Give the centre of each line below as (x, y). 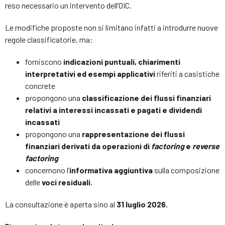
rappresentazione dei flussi (133, 134)
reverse (206, 146)
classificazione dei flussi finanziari (146, 97)
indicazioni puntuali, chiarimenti (121, 61)
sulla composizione (186, 170)
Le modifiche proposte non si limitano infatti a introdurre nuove (111, 27)
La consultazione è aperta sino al (61, 204)
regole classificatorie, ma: (49, 39)
